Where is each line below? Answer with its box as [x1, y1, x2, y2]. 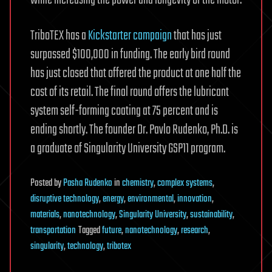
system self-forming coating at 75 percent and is [30, 100, 218, 121]
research [181, 222, 208, 239]
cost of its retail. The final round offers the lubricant [30, 81, 229, 103]
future [102, 222, 121, 239]
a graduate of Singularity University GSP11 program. [30, 138, 225, 159]
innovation [177, 191, 212, 207]
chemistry [122, 175, 154, 191]
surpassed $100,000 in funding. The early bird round [30, 44, 230, 65]
